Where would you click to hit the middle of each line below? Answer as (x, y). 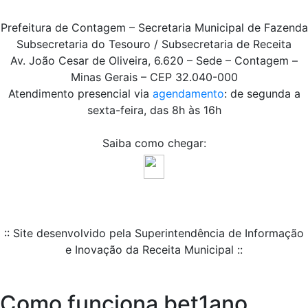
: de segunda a (262, 94)
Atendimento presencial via (80, 94)
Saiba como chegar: (154, 143)
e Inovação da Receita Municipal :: (154, 250)
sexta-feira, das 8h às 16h (154, 110)
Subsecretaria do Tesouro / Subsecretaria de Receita (154, 44)
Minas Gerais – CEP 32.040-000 (154, 77)
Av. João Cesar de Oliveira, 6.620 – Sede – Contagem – (154, 61)
